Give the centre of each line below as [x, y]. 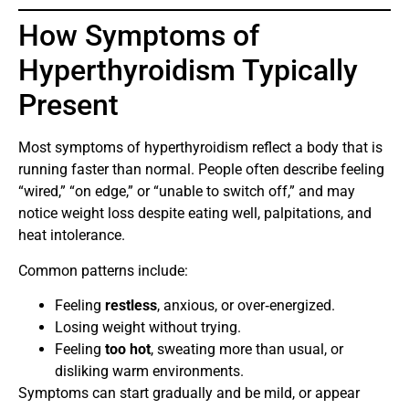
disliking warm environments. [149, 372]
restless [131, 306]
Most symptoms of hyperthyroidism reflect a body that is [200, 148]
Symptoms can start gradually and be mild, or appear [189, 393]
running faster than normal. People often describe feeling [201, 170]
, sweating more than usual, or [247, 350]
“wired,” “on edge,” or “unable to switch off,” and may [187, 192]
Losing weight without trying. [148, 328]
